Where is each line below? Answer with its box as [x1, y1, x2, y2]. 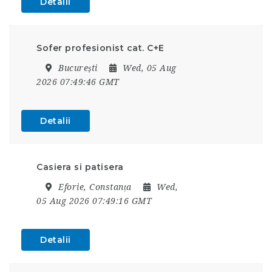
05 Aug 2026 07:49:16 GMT [36, 195, 152, 206]
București [55, 63, 100, 73]
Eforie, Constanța [55, 182, 134, 192]
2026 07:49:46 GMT [36, 76, 120, 87]
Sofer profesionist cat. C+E [36, 42, 165, 53]
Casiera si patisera [36, 161, 124, 172]
